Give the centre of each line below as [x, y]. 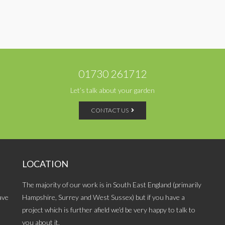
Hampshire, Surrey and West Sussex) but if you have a [103, 197]
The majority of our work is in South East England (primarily [111, 185]
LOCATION [45, 164]
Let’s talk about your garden [113, 90]
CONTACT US [110, 110]
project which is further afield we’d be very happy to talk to [108, 210]
